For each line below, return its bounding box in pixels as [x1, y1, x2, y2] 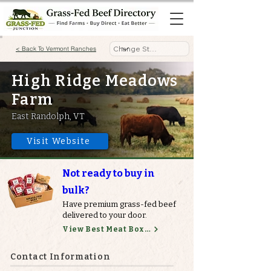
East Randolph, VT [11, 111, 85, 122]
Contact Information [10, 252, 111, 262]
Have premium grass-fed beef [62, 200, 176, 209]
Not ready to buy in [62, 168, 155, 179]
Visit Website [27, 136, 91, 146]
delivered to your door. [62, 211, 147, 220]
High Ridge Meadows [11, 72, 178, 90]
